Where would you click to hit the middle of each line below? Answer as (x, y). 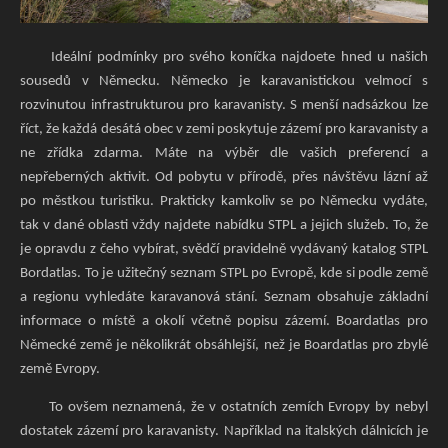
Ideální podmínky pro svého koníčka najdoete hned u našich (224, 58)
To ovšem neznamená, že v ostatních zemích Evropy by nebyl (224, 407)
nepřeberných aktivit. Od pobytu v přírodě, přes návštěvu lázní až (224, 178)
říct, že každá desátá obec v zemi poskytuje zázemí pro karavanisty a (224, 130)
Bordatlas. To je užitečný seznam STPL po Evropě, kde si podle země (224, 274)
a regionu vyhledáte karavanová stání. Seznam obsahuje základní (224, 298)
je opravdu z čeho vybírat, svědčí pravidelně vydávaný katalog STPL (224, 250)
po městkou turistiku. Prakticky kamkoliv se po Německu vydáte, (224, 202)
